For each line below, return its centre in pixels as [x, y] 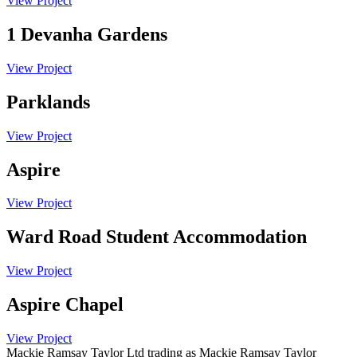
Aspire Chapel [65, 305]
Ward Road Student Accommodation [157, 237]
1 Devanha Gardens [87, 34]
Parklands [48, 102]
